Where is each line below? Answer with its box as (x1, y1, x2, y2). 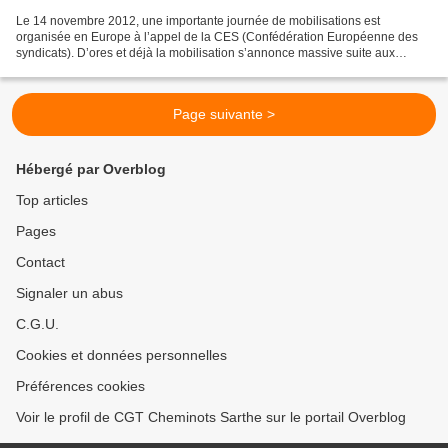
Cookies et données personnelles (16, 347, 227, 364)
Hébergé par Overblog (16, 161, 166, 178)
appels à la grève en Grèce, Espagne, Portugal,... (16, 62, 282, 77)
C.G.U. (16, 316, 59, 333)
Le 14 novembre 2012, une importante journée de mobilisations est (16, 14, 380, 29)
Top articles (16, 192, 88, 209)
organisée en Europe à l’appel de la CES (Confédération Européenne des (16, 30, 418, 45)
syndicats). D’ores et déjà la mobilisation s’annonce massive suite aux (16, 46, 395, 61)
